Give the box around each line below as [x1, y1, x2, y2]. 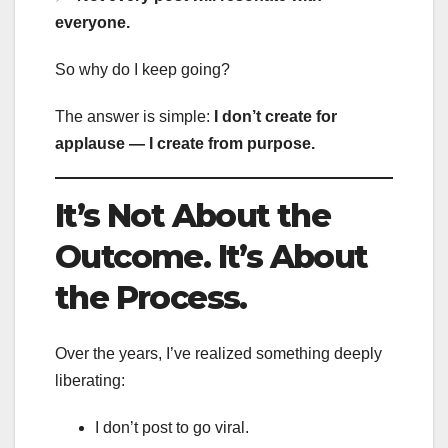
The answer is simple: [55, 107, 214, 125]
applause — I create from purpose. [55, 134, 315, 152]
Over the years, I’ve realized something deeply [55, 345, 382, 363]
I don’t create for [214, 107, 337, 125]
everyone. [55, 13, 130, 31]
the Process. [55, 277, 247, 317]
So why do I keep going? [55, 60, 230, 78]
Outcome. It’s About [55, 236, 368, 276]
